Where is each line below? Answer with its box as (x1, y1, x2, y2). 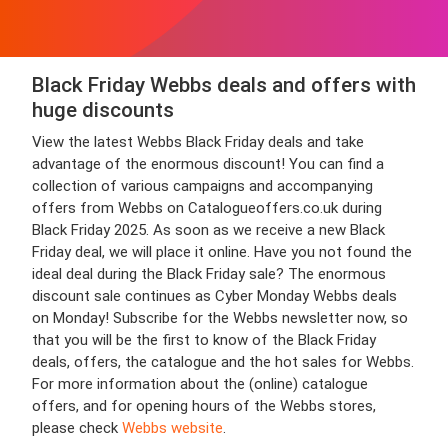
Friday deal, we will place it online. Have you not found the (32, 243, 412, 261)
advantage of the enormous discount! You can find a (32, 155, 384, 173)
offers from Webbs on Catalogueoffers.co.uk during (32, 199, 382, 217)
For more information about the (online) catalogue (32, 375, 368, 393)
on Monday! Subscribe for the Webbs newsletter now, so (32, 309, 408, 327)
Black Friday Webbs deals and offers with (32, 73, 416, 97)
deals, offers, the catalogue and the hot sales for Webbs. (32, 353, 414, 371)
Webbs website (122, 419, 223, 437)
